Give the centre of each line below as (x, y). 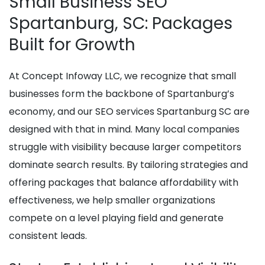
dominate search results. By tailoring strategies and (128, 165)
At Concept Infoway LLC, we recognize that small (122, 76)
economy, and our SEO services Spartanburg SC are (129, 112)
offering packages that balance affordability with (124, 183)
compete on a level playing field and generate (116, 218)
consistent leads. (48, 236)
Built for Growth (72, 45)
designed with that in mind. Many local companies (124, 130)
